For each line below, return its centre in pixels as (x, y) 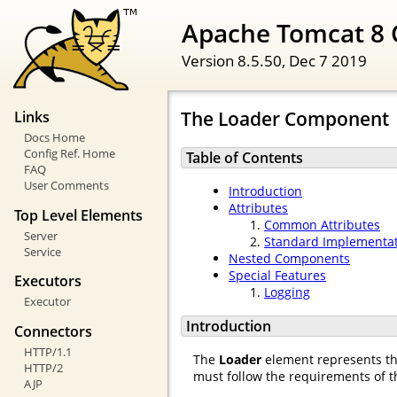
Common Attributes (322, 225)
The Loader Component (285, 119)
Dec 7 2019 (328, 60)
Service (42, 251)
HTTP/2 (43, 367)
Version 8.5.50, (235, 60)
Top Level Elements (78, 215)
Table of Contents (245, 157)
